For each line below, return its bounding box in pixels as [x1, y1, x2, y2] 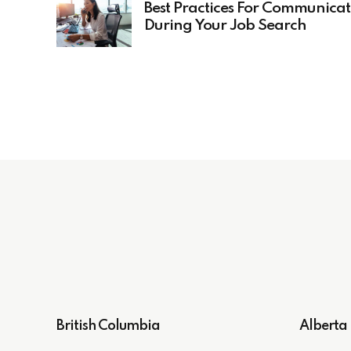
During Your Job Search [144, 18, 306, 34]
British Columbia [56, 318, 160, 333]
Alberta [299, 318, 347, 333]
